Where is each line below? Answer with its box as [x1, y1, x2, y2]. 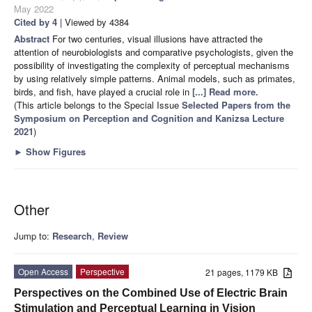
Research [52, 228, 92, 242]
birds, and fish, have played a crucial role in [14, 84, 192, 98]
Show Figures [23, 144, 86, 158]
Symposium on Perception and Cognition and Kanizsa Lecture [14, 111, 284, 125]
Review [97, 228, 128, 242]
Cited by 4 [14, 15, 57, 29]
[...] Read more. [192, 84, 258, 98]
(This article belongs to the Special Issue [14, 97, 182, 111]
